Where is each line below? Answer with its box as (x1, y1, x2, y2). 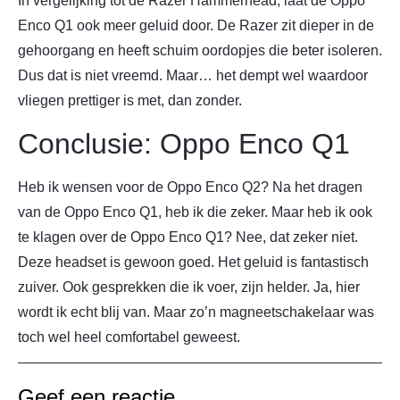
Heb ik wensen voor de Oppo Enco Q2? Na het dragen (18, 179, 362, 195)
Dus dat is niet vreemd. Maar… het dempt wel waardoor (18, 68, 368, 84)
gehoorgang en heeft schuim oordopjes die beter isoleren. (18, 43, 382, 59)
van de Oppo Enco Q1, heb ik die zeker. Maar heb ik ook (18, 204, 372, 220)
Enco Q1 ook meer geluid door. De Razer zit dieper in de (18, 18, 374, 34)
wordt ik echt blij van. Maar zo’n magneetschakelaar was (18, 304, 374, 320)
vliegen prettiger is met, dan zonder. (18, 93, 242, 109)
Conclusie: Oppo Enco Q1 (18, 127, 350, 160)
